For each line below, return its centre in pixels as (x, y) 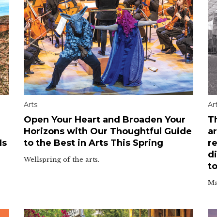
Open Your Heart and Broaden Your (105, 119)
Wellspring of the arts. (62, 159)
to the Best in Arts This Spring (93, 143)
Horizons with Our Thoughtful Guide (108, 131)
